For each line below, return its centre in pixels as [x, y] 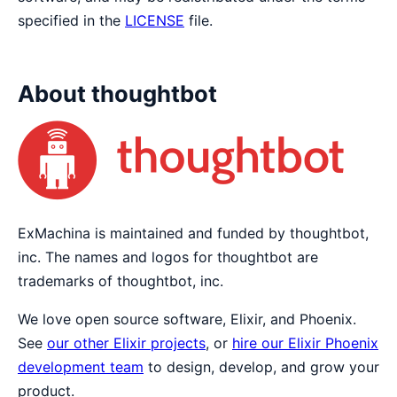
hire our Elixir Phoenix [305, 343]
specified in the [71, 21]
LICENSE [155, 21]
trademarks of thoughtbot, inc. [121, 280]
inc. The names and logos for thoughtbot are [168, 257]
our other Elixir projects [126, 343]
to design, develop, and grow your [261, 366]
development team [81, 366]
